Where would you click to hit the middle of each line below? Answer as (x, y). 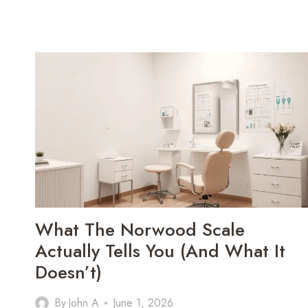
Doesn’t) (68, 273)
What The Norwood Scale (140, 230)
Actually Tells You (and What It (160, 251)
